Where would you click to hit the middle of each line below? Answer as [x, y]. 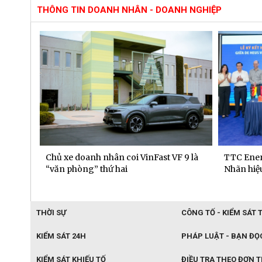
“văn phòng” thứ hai [87, 169]
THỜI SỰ [51, 213]
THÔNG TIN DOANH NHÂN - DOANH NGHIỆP [129, 10]
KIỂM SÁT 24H [61, 236]
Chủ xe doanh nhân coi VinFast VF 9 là [122, 158]
